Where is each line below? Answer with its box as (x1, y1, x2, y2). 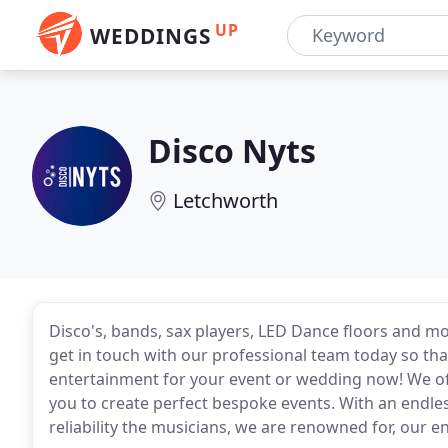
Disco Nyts (148, 129, 316, 172)
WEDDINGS (90, 22, 211, 50)
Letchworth (173, 187, 278, 214)
